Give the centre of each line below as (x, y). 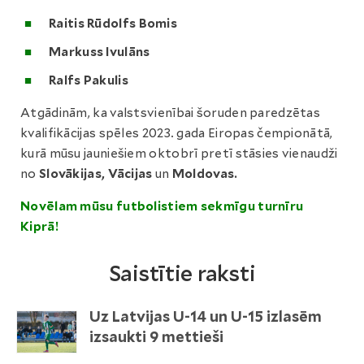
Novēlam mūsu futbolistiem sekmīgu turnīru (162, 206)
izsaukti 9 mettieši (156, 337)
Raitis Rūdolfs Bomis (113, 24)
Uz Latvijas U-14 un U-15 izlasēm (206, 316)
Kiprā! (39, 227)
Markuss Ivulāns (100, 52)
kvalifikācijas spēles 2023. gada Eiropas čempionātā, (177, 133)
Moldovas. (204, 174)
